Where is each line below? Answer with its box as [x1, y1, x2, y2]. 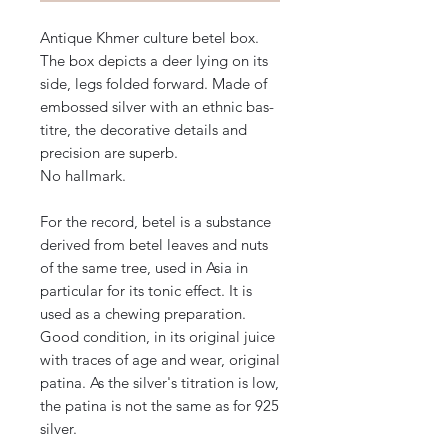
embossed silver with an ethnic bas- [40, 97, 274, 117]
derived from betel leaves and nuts [40, 235, 268, 255]
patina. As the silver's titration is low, [40, 373, 279, 393]
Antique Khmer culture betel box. [40, 28, 259, 48]
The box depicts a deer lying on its [40, 51, 268, 71]
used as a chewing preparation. [40, 304, 246, 324]
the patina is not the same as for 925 [40, 396, 279, 416]
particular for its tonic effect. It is [40, 281, 252, 301]
